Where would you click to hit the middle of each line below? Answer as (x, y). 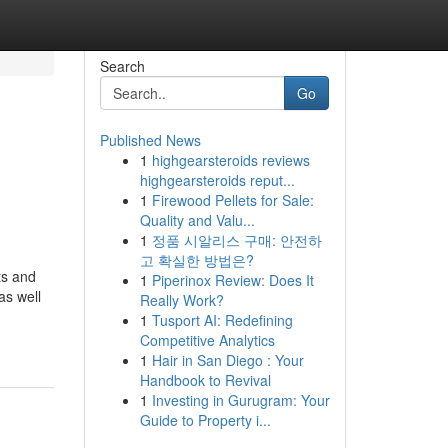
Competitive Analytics (207, 340)
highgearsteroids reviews (230, 160)
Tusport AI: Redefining (222, 320)
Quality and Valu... (197, 220)
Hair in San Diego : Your (227, 360)
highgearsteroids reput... (217, 180)
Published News (150, 140)
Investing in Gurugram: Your (240, 400)
